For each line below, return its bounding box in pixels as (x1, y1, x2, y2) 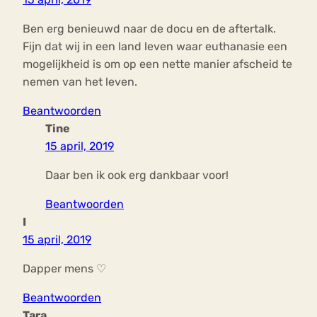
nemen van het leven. (23, 75, 137, 89)
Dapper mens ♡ (23, 262, 106, 276)
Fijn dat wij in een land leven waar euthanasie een (23, 40, 287, 54)
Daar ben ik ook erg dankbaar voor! (45, 168, 229, 183)
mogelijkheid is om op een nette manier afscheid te (23, 57, 292, 71)
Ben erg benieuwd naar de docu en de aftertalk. (23, 22, 276, 36)
